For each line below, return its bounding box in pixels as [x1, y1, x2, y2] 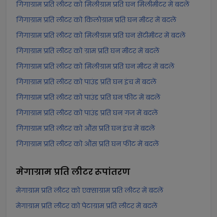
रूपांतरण [95, 166, 130, 178]
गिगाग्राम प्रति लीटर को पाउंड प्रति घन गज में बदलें [16, 108, 158, 118]
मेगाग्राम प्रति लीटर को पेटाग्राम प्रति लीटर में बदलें [16, 201, 157, 211]
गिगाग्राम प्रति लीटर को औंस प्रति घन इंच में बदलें [16, 124, 155, 133]
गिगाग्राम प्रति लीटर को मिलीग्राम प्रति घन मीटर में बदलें [16, 62, 174, 71]
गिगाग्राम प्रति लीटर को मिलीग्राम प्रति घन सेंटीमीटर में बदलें [16, 31, 186, 40]
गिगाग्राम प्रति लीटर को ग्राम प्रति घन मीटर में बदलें [16, 46, 159, 56]
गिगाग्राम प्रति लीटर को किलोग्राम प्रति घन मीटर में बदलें [16, 15, 176, 25]
